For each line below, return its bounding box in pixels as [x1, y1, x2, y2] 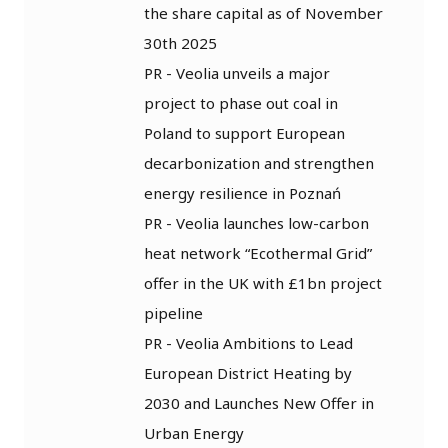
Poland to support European [144, 122, 345, 143]
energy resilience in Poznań [144, 182, 341, 203]
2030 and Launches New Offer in [144, 392, 374, 413]
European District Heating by [144, 362, 352, 383]
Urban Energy [144, 422, 244, 443]
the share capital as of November [144, 2, 383, 23]
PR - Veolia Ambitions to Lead [144, 332, 353, 353]
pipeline [144, 302, 203, 323]
